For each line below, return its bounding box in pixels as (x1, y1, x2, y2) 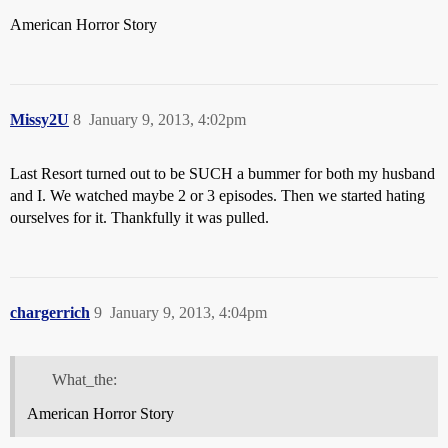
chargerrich (10, 303, 90, 321)
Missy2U (10, 110, 69, 128)
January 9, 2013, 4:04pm (110, 303, 267, 321)
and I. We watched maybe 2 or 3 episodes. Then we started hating (10, 186, 425, 204)
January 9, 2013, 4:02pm (89, 110, 246, 128)
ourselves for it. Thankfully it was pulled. (10, 208, 269, 226)
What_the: (51, 370, 117, 388)
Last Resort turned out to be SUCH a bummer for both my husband (10, 164, 435, 182)
